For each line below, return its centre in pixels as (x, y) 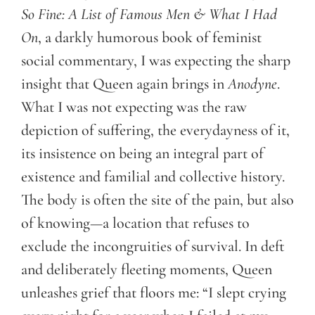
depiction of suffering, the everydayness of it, (155, 130)
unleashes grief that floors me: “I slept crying (154, 293)
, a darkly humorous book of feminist (150, 38)
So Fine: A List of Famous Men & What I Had (149, 14)
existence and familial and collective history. (153, 177)
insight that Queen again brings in (124, 84)
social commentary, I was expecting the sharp (156, 61)
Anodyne (252, 84)
